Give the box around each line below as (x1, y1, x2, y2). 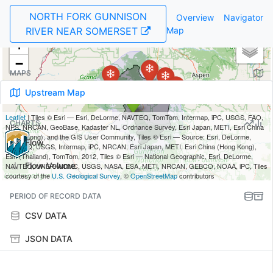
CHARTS (10, 118, 40, 127)
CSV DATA (23, 210, 67, 221)
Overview (176, 12, 214, 23)
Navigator (224, 12, 263, 23)
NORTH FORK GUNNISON (29, 10, 147, 23)
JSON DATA (23, 233, 73, 244)
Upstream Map (23, 87, 85, 97)
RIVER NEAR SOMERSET (26, 25, 141, 37)
